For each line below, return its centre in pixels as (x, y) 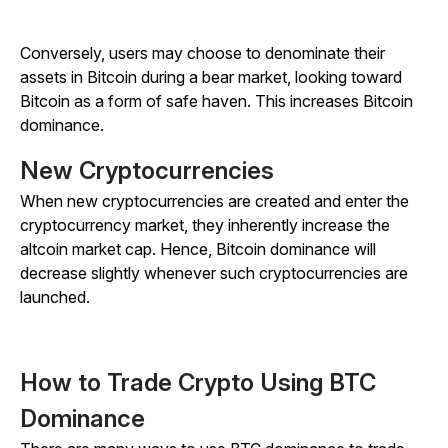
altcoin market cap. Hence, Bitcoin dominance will (198, 249)
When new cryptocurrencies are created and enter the (214, 201)
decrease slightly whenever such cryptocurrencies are (214, 273)
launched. (55, 297)
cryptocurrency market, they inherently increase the (205, 225)
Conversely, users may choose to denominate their (202, 53)
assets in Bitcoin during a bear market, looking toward (211, 77)
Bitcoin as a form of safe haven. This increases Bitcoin (216, 101)
